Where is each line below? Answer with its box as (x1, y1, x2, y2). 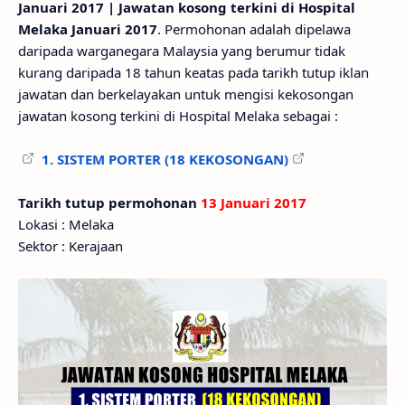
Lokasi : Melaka (18, 215, 114, 233)
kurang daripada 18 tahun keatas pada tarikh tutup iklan (18, 63, 369, 81)
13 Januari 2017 (201, 193, 306, 212)
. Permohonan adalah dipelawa (157, 20, 351, 38)
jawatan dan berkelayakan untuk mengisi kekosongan (18, 85, 353, 103)
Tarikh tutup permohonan (18, 193, 201, 212)
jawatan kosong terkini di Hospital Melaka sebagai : (18, 107, 338, 125)
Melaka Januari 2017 (18, 20, 157, 38)
